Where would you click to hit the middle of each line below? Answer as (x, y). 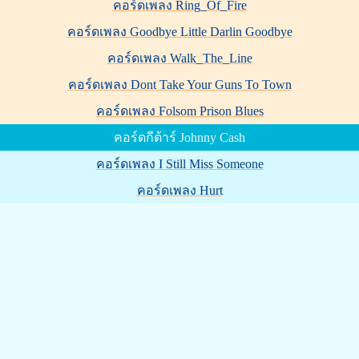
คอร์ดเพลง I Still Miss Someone (179, 164)
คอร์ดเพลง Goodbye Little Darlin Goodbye (179, 32)
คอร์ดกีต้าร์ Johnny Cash (179, 137)
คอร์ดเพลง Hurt (179, 190)
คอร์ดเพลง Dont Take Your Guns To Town (179, 85)
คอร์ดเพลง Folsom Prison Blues (179, 111)
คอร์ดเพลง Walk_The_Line (179, 58)
